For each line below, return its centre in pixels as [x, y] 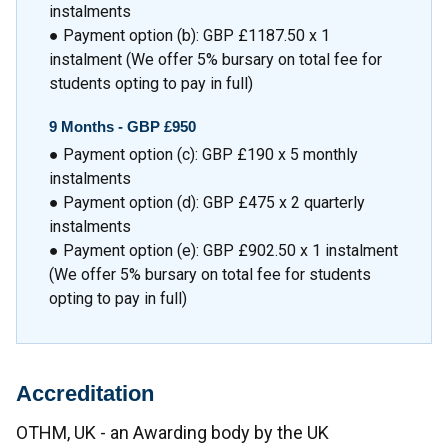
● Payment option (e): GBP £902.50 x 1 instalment [223, 250]
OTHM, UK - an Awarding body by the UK [172, 432]
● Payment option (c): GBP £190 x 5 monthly [203, 154]
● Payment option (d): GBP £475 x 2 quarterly [207, 202]
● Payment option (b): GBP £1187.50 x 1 [189, 35]
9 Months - [88, 126]
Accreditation [85, 394]
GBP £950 [161, 126]
